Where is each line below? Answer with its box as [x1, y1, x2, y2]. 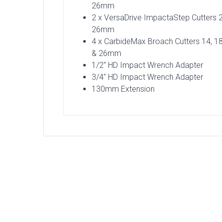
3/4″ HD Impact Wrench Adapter [91, 72, 203, 82]
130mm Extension [91, 84, 155, 94]
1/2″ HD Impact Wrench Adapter [91, 60, 203, 70]
